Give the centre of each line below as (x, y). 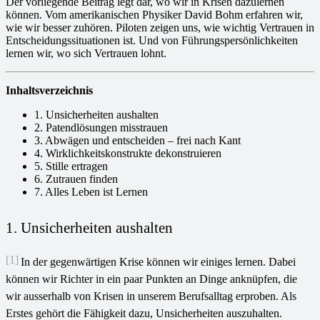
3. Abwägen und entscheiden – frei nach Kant (137, 140)
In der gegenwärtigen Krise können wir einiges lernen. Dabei (158, 261)
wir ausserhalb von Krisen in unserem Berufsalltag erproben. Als (151, 296)
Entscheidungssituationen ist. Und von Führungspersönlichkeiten (152, 40)
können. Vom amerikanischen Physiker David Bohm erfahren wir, (154, 15)
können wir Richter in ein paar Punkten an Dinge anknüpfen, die (151, 279)
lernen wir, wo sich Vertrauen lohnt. (86, 53)
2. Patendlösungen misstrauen (101, 127)
